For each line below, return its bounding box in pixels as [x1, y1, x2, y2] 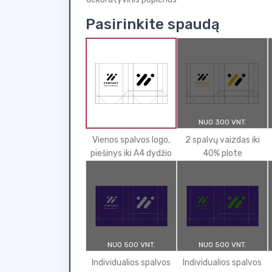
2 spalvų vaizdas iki [185, 135, 260, 145]
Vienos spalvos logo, [92, 135, 170, 145]
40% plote [202, 148, 242, 158]
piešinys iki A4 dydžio [90, 148, 172, 158]
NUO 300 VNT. [198, 118, 246, 126]
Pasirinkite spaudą [86, 16, 220, 33]
